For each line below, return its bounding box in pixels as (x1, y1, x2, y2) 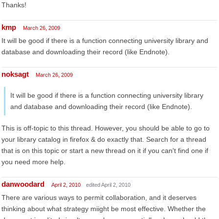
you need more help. (1, 158, 66, 166)
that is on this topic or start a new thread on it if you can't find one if (1, 147, 208, 154)
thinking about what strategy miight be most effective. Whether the (1, 205, 206, 213)
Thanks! (1, 1, 26, 9)
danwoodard (1, 180, 44, 188)
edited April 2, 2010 (86, 182, 131, 188)
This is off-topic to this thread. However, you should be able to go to (1, 124, 210, 132)
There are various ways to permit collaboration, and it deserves (1, 194, 197, 201)
